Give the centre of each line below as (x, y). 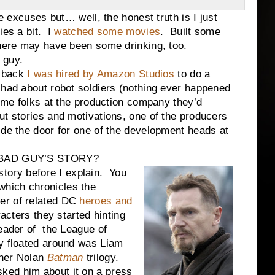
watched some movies (107, 32)
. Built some (191, 32)
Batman (65, 258)
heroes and (106, 201)
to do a (192, 74)
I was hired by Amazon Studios (101, 74)
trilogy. (104, 258)
